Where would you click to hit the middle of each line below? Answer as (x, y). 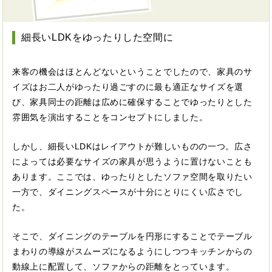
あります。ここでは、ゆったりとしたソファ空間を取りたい (132, 176)
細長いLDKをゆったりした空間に (97, 37)
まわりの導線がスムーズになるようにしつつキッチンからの (132, 251)
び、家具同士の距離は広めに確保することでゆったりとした (132, 102)
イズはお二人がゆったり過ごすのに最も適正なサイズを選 (128, 87)
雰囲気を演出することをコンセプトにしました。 (110, 117)
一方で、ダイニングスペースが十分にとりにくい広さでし (128, 192)
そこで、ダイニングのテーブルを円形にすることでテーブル (132, 236)
